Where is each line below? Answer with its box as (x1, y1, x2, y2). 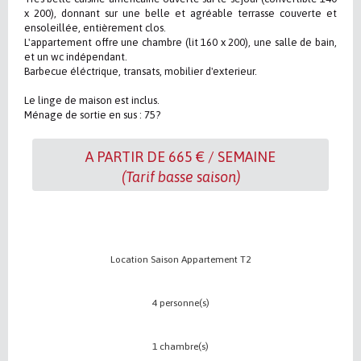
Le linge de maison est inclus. (24, 94, 160, 106)
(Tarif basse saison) (121, 168, 240, 185)
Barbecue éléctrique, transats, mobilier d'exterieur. (24, 65, 257, 77)
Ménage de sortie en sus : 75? (24, 109, 160, 121)
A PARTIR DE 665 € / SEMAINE (85, 148, 276, 165)
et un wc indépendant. (24, 51, 127, 63)
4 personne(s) (151, 297, 210, 309)
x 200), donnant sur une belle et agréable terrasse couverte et (24, 7, 337, 19)
